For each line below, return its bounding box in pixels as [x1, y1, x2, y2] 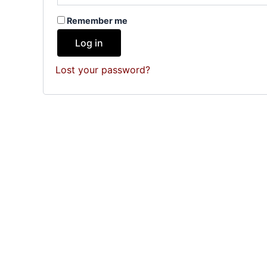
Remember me [67, 15, 128, 26]
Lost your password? [55, 64, 150, 76]
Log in [75, 37, 103, 49]
